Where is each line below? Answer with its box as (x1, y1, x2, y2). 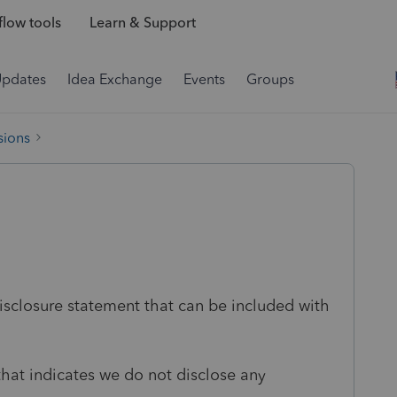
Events (183, 71, 225, 88)
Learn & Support (89, 14, 196, 32)
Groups (246, 71, 294, 88)
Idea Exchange (67, 71, 162, 88)
